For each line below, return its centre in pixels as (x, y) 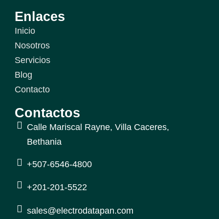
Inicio (25, 31)
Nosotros (32, 46)
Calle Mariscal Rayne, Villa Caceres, (98, 127)
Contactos (47, 113)
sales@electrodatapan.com (80, 211)
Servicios (33, 60)
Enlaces (40, 17)
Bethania (44, 142)
